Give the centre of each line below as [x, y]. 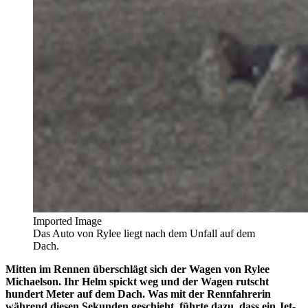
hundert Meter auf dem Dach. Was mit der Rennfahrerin [138, 294]
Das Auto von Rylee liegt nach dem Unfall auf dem [144, 233]
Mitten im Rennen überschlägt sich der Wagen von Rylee [137, 269]
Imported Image [67, 221]
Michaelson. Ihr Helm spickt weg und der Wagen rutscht [137, 281]
